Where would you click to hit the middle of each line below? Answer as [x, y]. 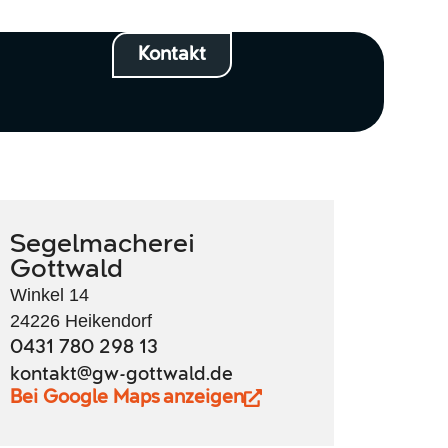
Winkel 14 [49, 295]
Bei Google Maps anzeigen [126, 398]
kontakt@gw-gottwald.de [121, 375]
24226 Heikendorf [80, 321]
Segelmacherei [102, 244]
